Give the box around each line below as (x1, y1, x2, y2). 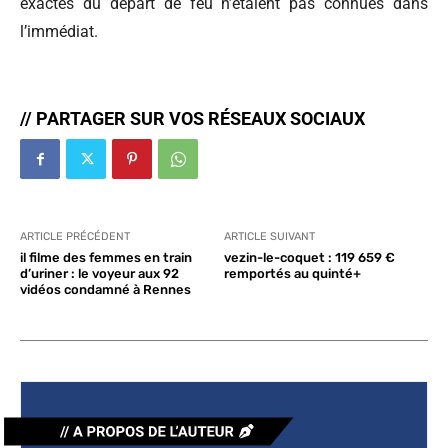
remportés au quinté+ (223, 266, 361, 281)
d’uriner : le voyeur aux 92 (20, 266, 179, 281)
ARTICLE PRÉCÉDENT (20, 230, 130, 243)
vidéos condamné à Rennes (20, 282, 191, 297)
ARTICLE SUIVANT (223, 230, 315, 243)
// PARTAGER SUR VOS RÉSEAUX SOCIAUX (20, 108, 365, 129)
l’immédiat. (20, 22, 98, 41)
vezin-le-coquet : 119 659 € (223, 250, 395, 265)
